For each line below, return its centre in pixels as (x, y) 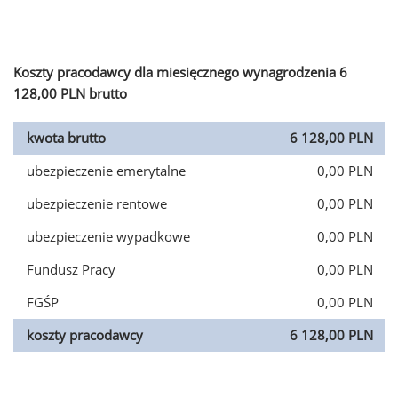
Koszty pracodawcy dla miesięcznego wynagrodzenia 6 (180, 72)
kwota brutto (66, 138)
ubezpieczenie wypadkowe (108, 236)
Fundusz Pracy (71, 269)
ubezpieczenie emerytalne (106, 171)
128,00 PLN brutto (70, 93)
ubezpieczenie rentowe (97, 203)
